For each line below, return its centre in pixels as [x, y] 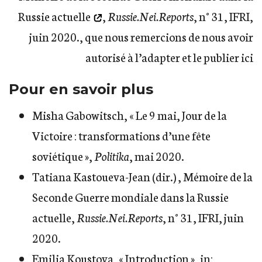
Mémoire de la [217, 176]
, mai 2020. [157, 155]
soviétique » [61, 155]
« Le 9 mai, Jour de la [178, 114]
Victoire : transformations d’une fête [121, 135]
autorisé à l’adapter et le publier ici [169, 56]
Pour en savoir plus [81, 89]
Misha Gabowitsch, [81, 114]
